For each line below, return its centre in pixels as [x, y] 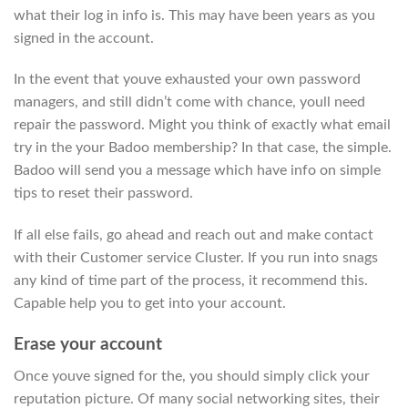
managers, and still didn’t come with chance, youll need [189, 102]
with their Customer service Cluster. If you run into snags [196, 258]
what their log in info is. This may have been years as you [194, 15]
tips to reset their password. [103, 194]
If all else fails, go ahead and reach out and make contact [194, 235]
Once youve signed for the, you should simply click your [192, 376]
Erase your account [88, 344]
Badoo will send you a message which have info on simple [197, 171]
